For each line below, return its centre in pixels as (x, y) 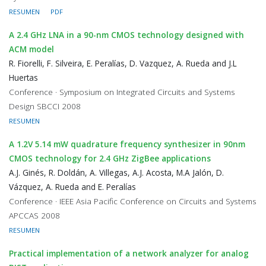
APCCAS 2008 (34, 215)
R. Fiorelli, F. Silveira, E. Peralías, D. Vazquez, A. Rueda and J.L (123, 63)
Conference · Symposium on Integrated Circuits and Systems (122, 92)
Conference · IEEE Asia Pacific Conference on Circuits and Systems (133, 201)
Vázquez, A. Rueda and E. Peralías (72, 187)
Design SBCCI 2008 (45, 106)
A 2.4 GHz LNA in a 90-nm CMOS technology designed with (126, 35)
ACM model (31, 49)
